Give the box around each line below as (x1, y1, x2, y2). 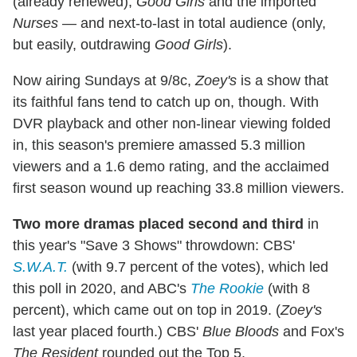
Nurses (13, 15, 58, 32)
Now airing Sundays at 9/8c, (13, 73, 195, 89)
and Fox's (279, 324, 344, 340)
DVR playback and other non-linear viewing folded (13, 116, 331, 132)
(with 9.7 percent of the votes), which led (68, 259, 328, 276)
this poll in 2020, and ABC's (13, 280, 190, 297)
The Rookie (190, 280, 264, 297)
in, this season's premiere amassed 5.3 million (13, 137, 305, 154)
